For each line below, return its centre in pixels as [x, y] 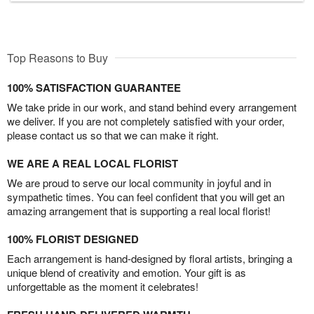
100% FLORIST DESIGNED [73, 239]
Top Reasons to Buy [57, 57]
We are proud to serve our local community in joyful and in [139, 182]
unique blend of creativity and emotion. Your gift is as [127, 272]
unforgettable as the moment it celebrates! [103, 286]
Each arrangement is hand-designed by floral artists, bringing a [150, 258]
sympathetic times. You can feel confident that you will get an [146, 196]
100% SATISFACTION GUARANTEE [94, 87]
